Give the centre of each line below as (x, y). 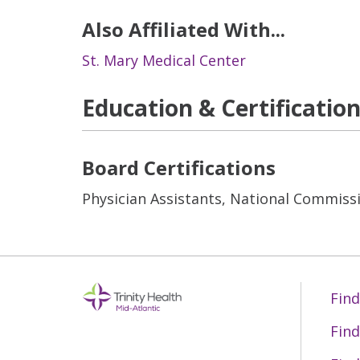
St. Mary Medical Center (164, 60)
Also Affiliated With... (184, 29)
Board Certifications (179, 168)
